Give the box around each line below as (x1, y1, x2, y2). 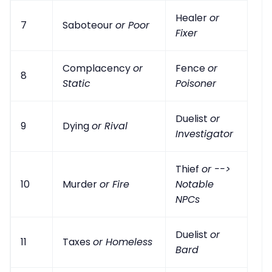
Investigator (175, 127, 233, 141)
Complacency (63, 61, 133, 76)
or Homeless (93, 235, 152, 250)
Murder (63, 177, 100, 192)
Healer (175, 11, 209, 25)
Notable (175, 177, 214, 192)
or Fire (100, 177, 129, 192)
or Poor (115, 18, 149, 33)
